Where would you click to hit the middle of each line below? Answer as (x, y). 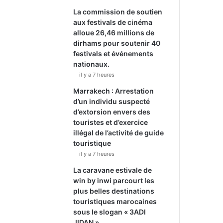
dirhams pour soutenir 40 (117, 43)
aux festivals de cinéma (113, 22)
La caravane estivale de (113, 170)
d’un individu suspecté (112, 101)
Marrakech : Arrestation (114, 91)
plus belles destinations (114, 191)
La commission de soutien (118, 12)
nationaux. (92, 64)
